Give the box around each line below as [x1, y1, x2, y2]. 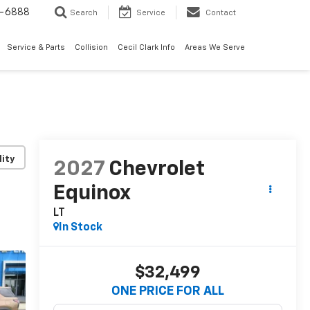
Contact [206, 9, 236, 17]
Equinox [53, 183, 130, 205]
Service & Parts [7, 43, 65, 51]
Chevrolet [108, 159, 205, 181]
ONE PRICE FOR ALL [111, 285, 224, 298]
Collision [75, 43, 108, 51]
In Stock [58, 222, 102, 234]
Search [70, 9, 98, 17]
